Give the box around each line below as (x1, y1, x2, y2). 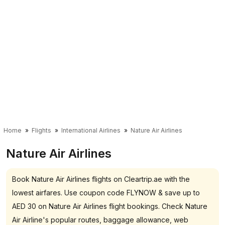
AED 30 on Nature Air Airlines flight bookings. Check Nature (12, 201, 207, 210)
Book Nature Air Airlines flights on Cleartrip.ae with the (12, 174, 190, 183)
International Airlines (61, 126, 121, 134)
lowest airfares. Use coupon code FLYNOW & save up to (12, 188, 200, 197)
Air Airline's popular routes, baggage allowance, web (12, 215, 188, 224)
